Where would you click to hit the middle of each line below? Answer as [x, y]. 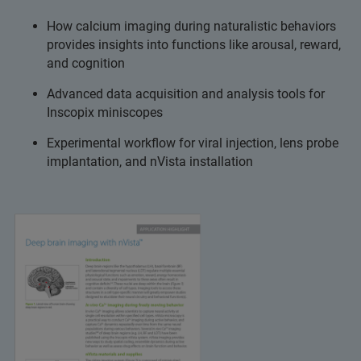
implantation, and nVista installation [150, 162]
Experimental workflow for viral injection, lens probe [193, 143]
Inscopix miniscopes [105, 112]
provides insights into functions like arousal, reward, [194, 45]
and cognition [86, 63]
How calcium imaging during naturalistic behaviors [191, 26]
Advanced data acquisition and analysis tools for [186, 94]
